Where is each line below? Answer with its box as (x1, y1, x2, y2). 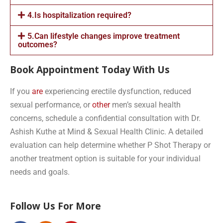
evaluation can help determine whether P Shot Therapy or (10, 140, 211, 150)
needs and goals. (10, 167, 70, 177)
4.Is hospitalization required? (27, 10, 132, 20)
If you (10, 86, 32, 96)
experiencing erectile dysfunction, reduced (43, 86, 191, 96)
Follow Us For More (10, 199, 101, 213)
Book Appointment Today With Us (10, 63, 170, 76)
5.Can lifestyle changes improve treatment (27, 31, 180, 41)
